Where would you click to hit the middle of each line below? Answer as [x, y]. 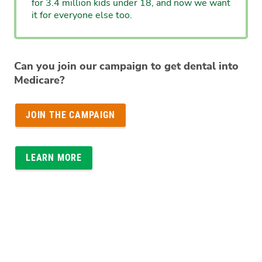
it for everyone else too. [82, 15]
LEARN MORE [54, 157]
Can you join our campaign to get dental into [126, 66]
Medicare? [39, 80]
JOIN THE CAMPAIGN [70, 115]
